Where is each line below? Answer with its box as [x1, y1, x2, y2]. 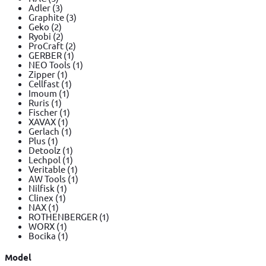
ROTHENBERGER [28, 210, 99, 222]
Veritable [28, 163, 67, 175]
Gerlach [28, 125, 61, 137]
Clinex [28, 191, 55, 203]
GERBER [28, 49, 64, 61]
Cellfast [28, 77, 61, 89]
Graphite [28, 11, 66, 23]
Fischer [28, 106, 59, 118]
